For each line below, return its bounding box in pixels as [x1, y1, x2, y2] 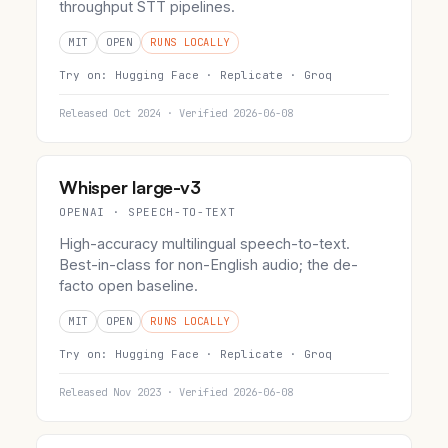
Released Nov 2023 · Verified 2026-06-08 [59, 385, 293, 400]
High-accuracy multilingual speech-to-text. [59, 235, 350, 253]
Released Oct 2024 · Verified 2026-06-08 [59, 106, 293, 121]
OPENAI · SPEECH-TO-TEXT [59, 205, 236, 220]
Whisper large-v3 [59, 176, 201, 199]
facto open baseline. [59, 277, 198, 295]
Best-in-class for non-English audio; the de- [59, 256, 358, 274]
